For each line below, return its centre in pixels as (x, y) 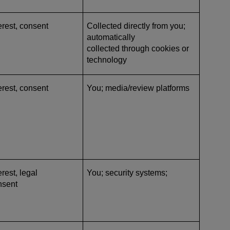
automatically (111, 37)
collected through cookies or (138, 48)
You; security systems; (127, 172)
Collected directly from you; (136, 26)
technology (107, 60)
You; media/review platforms (138, 88)
